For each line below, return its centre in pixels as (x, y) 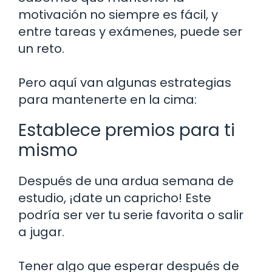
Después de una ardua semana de (126, 181)
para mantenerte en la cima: (107, 99)
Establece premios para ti (127, 130)
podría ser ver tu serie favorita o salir (131, 215)
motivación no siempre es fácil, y (118, 14)
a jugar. (41, 232)
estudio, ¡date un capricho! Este (115, 198)
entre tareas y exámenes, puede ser (130, 31)
